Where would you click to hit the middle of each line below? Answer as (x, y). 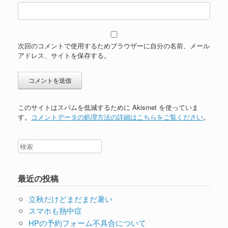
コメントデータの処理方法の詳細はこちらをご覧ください (117, 117)
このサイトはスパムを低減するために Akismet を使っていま (108, 107)
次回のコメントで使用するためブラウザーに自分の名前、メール (114, 46)
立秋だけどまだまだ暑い (70, 198)
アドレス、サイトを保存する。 (64, 55)
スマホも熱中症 (55, 211)
